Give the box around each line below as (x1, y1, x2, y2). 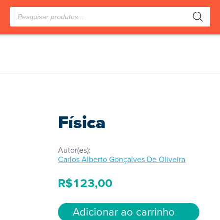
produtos (9, 14, 40, 25)
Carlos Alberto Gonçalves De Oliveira (58, 154, 186, 165)
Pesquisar (9, 5, 42, 16)
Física (58, 109, 106, 135)
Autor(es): (58, 144, 91, 156)
